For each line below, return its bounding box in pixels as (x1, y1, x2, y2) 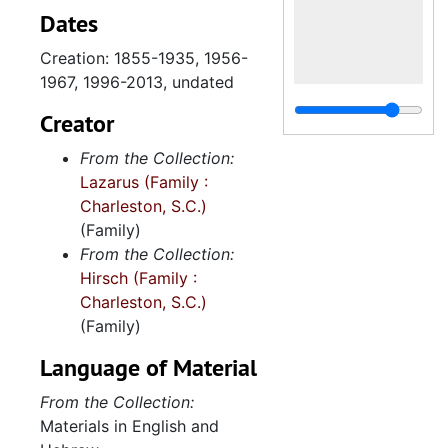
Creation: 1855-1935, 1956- (40, 48, 248, 68)
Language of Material (40, 352, 257, 383)
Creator (40, 108, 114, 139)
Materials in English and (40, 416, 219, 436)
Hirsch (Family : (80, 268, 197, 288)
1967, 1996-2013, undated (40, 72, 234, 92)
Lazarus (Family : (80, 172, 208, 192)
